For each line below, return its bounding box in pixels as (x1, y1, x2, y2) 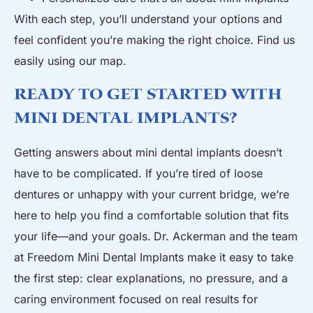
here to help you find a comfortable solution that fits (14, 208, 289, 222)
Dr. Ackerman (154, 229, 226, 243)
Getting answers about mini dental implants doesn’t (14, 145, 282, 159)
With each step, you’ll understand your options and (14, 12, 282, 26)
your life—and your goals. (14, 229, 151, 243)
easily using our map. (14, 54, 126, 68)
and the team (226, 229, 298, 243)
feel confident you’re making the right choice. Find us (14, 33, 295, 47)
